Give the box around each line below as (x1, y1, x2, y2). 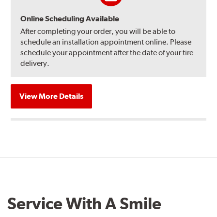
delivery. (20, 58, 50, 68)
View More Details (19, 91, 84, 101)
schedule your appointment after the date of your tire (20, 47, 194, 57)
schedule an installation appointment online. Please (20, 37, 192, 46)
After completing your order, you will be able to (20, 26, 176, 36)
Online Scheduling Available (20, 14, 120, 23)
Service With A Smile (7, 193, 161, 213)
